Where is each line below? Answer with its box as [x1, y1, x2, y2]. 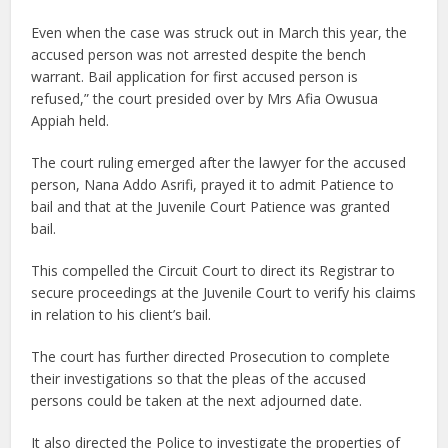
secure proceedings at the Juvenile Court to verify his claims [31, 282, 417, 302]
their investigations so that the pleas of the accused [31, 368, 367, 388]
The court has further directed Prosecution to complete [31, 346, 391, 366]
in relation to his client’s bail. [31, 304, 212, 324]
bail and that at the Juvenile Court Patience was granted [31, 196, 391, 216]
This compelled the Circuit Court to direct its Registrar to [31, 260, 396, 280]
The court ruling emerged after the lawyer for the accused [31, 152, 407, 172]
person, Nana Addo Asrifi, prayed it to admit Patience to [31, 174, 395, 194]
